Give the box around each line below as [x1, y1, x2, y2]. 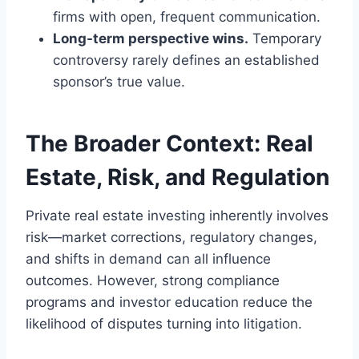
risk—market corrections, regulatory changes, [26, 229, 317, 246]
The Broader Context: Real [26, 130, 313, 158]
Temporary [248, 30, 321, 47]
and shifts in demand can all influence [26, 251, 271, 268]
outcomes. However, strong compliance [26, 272, 280, 289]
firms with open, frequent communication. [53, 9, 321, 26]
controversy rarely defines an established [53, 52, 320, 69]
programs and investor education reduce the [26, 294, 313, 311]
